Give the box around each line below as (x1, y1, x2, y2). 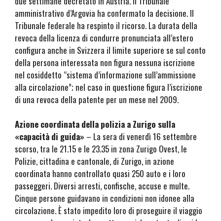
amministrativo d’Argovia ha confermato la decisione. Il (15, 6, 194, 19)
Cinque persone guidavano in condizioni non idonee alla (15, 192, 194, 205)
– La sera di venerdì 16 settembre (84, 130, 197, 143)
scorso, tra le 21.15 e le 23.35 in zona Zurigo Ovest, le (15, 143, 187, 155)
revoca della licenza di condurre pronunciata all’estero (15, 31, 193, 44)
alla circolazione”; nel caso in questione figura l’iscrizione (15, 80, 202, 93)
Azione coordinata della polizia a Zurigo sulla (15, 118, 175, 131)
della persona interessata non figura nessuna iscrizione (15, 56, 195, 69)
